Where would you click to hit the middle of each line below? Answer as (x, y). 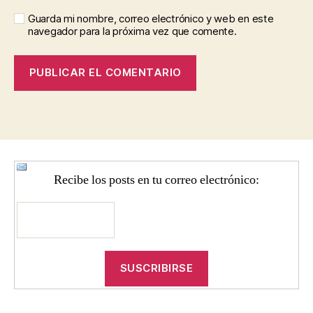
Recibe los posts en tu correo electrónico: (156, 180)
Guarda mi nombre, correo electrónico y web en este (151, 18)
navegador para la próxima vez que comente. (132, 31)
